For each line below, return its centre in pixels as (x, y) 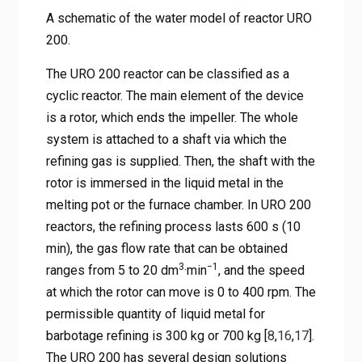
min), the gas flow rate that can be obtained (166, 248)
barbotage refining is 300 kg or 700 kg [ (156, 335)
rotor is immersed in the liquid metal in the (164, 183)
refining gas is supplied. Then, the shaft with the (180, 161)
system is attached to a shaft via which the (166, 139)
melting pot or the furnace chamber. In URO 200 (178, 204)
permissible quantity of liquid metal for (155, 314)
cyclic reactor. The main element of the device (175, 95)
